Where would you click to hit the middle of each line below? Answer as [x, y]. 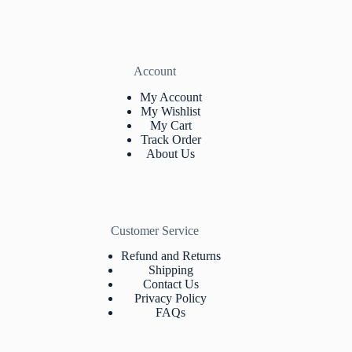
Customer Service [155, 230]
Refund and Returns [170, 256]
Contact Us [170, 284]
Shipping [170, 270]
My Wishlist [171, 111]
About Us [171, 153]
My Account [170, 97]
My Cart [170, 125]
